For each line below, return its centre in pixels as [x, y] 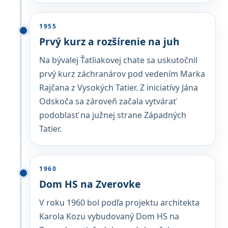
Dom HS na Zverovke [90, 184]
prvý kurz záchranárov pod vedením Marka [122, 74]
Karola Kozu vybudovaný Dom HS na [109, 216]
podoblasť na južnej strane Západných [113, 115]
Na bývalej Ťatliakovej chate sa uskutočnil [118, 60]
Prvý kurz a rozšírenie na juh [109, 41]
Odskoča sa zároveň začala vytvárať [108, 101]
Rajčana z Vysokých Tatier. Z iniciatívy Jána [119, 88]
